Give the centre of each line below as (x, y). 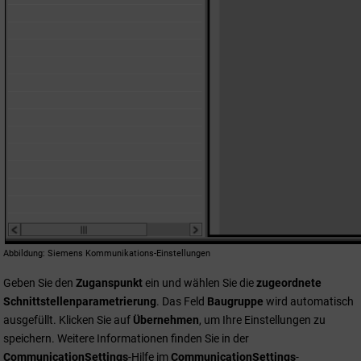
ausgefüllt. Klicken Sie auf (68, 320)
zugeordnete (289, 282)
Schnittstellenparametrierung (80, 301)
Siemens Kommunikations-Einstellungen (129, 253)
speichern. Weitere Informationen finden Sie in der (126, 338)
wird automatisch (309, 301)
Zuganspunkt (109, 282)
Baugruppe (235, 301)
